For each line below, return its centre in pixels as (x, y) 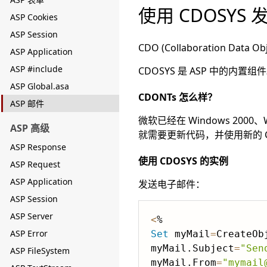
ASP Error (29, 233)
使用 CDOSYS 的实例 (183, 161)
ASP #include (36, 69)
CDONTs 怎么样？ (178, 97)
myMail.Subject (193, 248)
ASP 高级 (30, 128)
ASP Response (38, 147)
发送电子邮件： (172, 184)
